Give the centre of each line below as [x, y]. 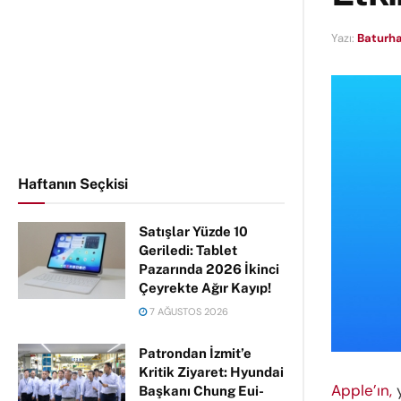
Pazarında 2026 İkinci [209, 269]
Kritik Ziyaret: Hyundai [211, 372]
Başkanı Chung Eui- [201, 391]
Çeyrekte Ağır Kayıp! [205, 288]
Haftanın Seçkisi [73, 184]
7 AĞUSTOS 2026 [188, 311]
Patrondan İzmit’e [195, 353]
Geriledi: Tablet [188, 250]
